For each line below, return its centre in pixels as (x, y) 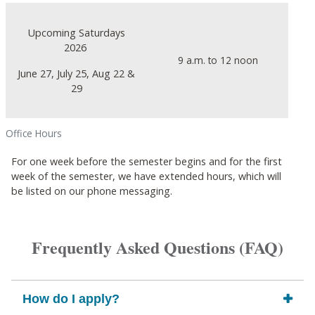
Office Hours (34, 133)
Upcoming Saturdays (76, 33)
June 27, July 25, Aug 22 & (76, 73)
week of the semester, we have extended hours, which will (146, 176)
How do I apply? (71, 299)
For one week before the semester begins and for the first (147, 161)
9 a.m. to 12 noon (218, 60)
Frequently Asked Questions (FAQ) (157, 247)
